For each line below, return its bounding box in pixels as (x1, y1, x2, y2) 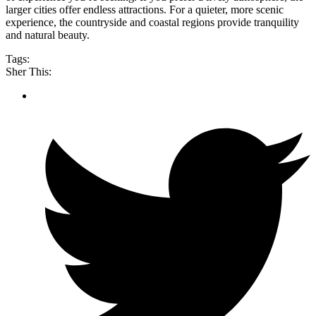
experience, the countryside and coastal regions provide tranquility (6, 16, 299, 29)
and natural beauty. (6, 29, 90, 42)
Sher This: (6, 66, 51, 78)
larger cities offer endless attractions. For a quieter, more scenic (6, 4, 284, 16)
